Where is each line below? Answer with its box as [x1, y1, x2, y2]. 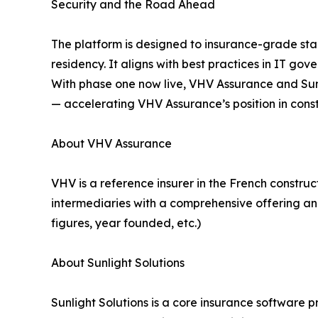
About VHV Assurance [51, 136, 172, 151]
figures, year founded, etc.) [51, 216, 201, 231]
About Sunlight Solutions [51, 256, 185, 270]
